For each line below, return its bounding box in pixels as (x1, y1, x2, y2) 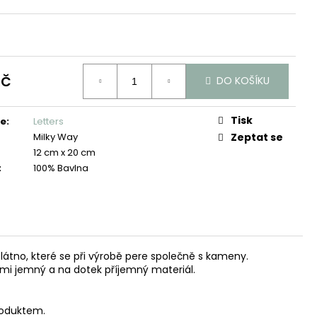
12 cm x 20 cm (33, 145, 96, 159)
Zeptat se (231, 129, 283, 144)
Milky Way (33, 129, 78, 144)
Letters (33, 114, 64, 128)
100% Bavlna (33, 161, 88, 175)
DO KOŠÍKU (217, 74, 270, 88)
